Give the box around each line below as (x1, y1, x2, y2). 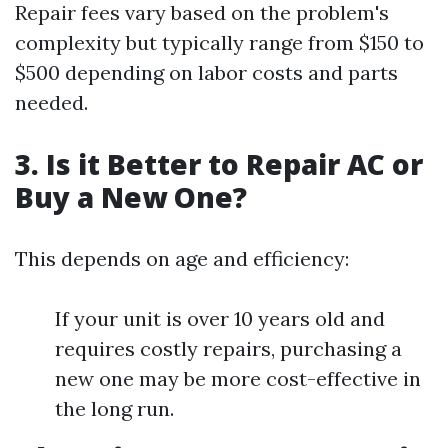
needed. (15, 90, 88, 116)
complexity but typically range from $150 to (15, 30, 424, 56)
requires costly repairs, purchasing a (55, 336, 402, 362)
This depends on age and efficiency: (15, 246, 349, 272)
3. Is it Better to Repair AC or (15, 145, 423, 184)
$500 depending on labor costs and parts (15, 60, 398, 86)
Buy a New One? (15, 178, 247, 217)
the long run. (55, 396, 174, 422)
